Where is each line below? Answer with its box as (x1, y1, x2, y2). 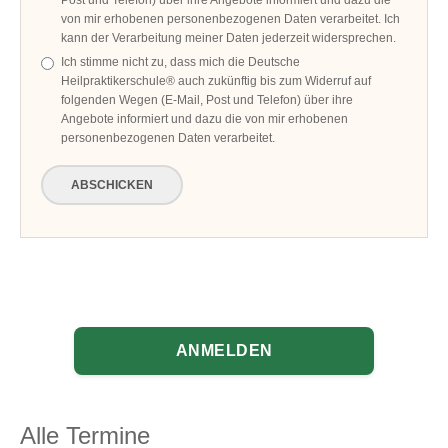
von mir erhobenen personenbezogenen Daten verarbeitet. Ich (61, 12, 401, 27)
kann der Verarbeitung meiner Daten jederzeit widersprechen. (61, 31, 397, 46)
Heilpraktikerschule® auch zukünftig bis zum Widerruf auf (61, 74, 372, 89)
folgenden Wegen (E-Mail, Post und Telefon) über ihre (61, 93, 354, 108)
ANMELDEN (175, 342, 273, 360)
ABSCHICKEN (71, 178, 154, 193)
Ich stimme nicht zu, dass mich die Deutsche (61, 55, 301, 70)
